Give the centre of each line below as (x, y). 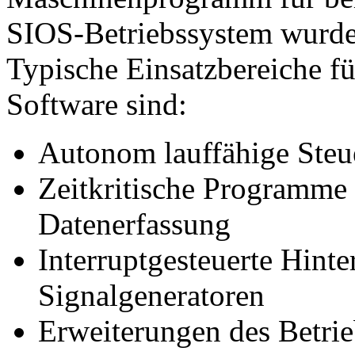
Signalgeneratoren (151, 296)
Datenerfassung (134, 224)
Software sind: (97, 105)
